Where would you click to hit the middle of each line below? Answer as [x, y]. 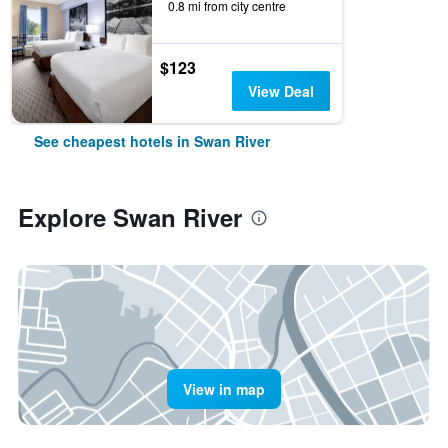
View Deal [280, 91]
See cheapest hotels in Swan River [152, 141]
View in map [224, 389]
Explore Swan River [130, 217]
